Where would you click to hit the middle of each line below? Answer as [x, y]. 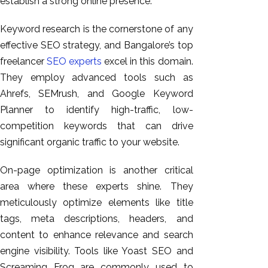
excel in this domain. [147, 62]
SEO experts [74, 62]
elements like [139, 203]
